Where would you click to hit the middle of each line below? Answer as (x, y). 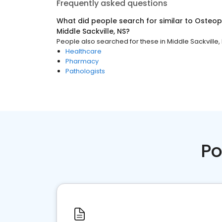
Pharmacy (82, 61)
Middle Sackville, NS (91, 31)
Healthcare (83, 51)
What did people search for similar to (126, 21)
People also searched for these (108, 41)
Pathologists (85, 71)
